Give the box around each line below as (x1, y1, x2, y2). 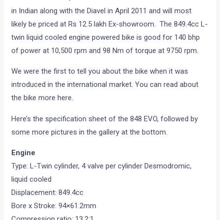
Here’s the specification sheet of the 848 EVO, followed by (11, 114, 198, 124)
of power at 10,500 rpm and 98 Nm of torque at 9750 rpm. (11, 46, 199, 55)
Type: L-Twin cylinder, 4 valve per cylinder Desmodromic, (11, 162, 192, 171)
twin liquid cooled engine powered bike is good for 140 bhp (11, 33, 200, 42)
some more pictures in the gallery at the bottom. (11, 128, 168, 137)
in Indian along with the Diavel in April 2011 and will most (11, 6, 192, 16)
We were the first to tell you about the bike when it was (11, 67, 189, 76)
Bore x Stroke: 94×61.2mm (11, 201, 97, 211)
